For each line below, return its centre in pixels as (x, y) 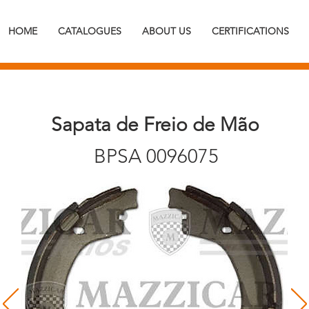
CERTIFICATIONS (250, 31)
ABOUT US (167, 31)
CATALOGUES (90, 31)
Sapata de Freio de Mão (155, 124)
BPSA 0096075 (156, 156)
